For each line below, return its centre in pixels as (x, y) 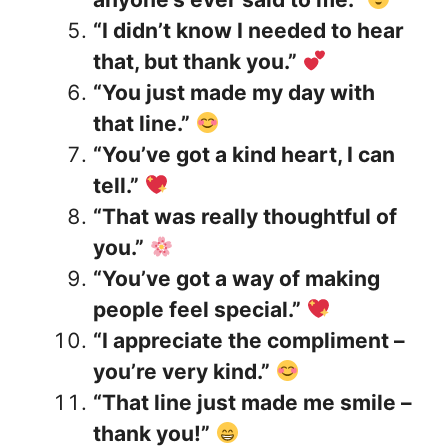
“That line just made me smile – (252, 403)
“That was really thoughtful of (245, 217)
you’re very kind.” (181, 372)
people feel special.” (197, 310)
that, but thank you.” (195, 62)
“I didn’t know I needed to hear (248, 31)
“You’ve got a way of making (236, 279)
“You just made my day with (234, 93)
